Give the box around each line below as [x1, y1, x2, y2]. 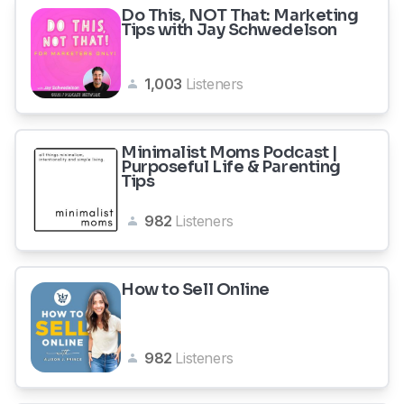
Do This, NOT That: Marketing [121, 5, 359, 25]
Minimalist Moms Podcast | [121, 142, 338, 162]
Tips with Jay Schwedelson [121, 20, 337, 40]
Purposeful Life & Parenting [121, 157, 341, 177]
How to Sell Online [121, 280, 270, 299]
